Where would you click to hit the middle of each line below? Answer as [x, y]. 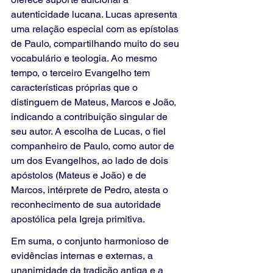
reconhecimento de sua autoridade [87, 205]
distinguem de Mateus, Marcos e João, [95, 102]
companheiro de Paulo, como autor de [94, 146]
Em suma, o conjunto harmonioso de [91, 241]
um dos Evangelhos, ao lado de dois [91, 161]
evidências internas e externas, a [83, 256]
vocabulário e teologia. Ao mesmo [85, 58]
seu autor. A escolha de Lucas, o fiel [90, 132]
